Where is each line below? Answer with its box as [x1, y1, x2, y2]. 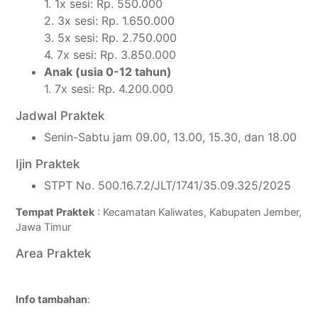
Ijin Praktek [16, 157, 80, 172]
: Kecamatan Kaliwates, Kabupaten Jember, [94, 206, 302, 219]
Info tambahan [16, 293, 88, 307]
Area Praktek [16, 246, 92, 261]
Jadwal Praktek [16, 109, 105, 124]
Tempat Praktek [16, 206, 95, 219]
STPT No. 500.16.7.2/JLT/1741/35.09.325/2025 [44, 178, 292, 193]
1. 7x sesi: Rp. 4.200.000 [44, 82, 174, 97]
